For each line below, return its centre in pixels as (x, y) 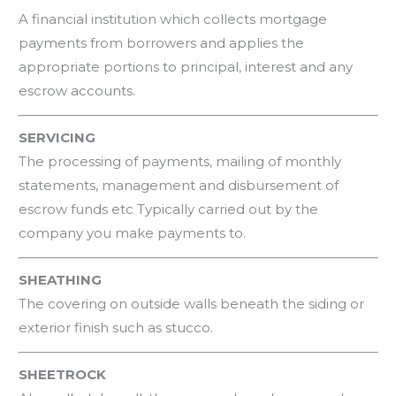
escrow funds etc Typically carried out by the (169, 209)
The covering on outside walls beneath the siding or (192, 303)
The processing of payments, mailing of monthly (180, 161)
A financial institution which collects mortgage (173, 19)
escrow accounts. (77, 90)
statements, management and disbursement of (179, 185)
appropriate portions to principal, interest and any (186, 66)
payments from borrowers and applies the (162, 42)
